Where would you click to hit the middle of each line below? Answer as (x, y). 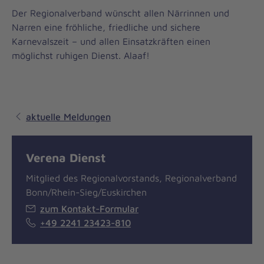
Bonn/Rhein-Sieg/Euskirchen (86, 192)
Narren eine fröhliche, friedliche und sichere (106, 27)
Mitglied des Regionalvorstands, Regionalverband (131, 178)
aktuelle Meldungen (68, 117)
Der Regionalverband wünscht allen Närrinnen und (121, 13)
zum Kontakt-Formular (89, 209)
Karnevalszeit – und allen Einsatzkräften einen (111, 41)
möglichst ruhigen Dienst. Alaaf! (81, 55)
